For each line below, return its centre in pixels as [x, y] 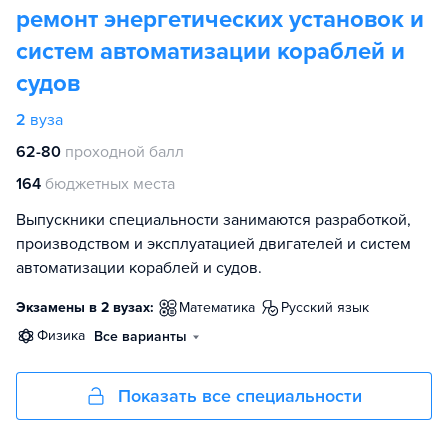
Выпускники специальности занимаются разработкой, [213, 220]
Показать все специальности [240, 396]
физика [66, 335]
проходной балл [124, 152]
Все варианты [140, 336]
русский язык [329, 307]
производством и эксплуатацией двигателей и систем [213, 244]
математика [222, 307]
